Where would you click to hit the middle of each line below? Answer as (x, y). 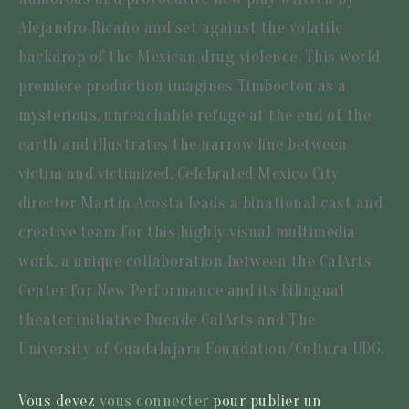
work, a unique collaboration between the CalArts (195, 261)
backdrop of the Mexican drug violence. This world (199, 57)
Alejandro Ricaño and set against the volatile (181, 27)
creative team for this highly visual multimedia (187, 232)
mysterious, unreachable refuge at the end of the (194, 115)
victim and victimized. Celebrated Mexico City (179, 173)
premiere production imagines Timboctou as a (183, 86)
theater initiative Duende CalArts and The (167, 320)
